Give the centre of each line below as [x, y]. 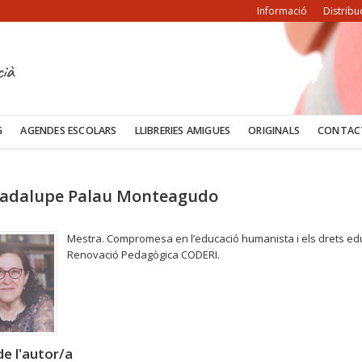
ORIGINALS [274, 130]
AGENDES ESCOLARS [69, 130]
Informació [282, 11]
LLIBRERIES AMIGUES [183, 130]
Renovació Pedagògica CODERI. [144, 255]
